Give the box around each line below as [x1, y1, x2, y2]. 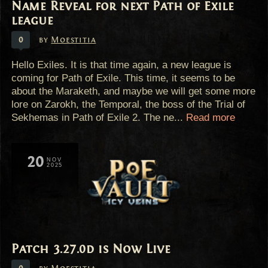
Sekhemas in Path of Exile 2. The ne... [11, 111, 187, 123]
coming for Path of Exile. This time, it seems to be [11, 71, 236, 84]
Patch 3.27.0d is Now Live [11, 240, 171, 257]
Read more [186, 111, 236, 123]
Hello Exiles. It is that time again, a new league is [11, 58, 232, 71]
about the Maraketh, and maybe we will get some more [11, 84, 256, 97]
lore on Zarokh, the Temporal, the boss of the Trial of [11, 98, 246, 110]
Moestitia [51, 34, 96, 45]
